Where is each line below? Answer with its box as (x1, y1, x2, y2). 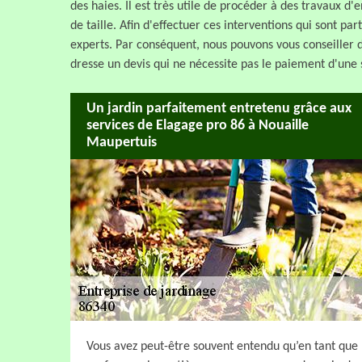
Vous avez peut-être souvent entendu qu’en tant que (86, 339, 358, 353)
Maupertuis (86, 135, 157, 151)
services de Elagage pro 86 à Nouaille (86, 118, 309, 134)
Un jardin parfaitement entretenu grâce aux (86, 101, 351, 117)
